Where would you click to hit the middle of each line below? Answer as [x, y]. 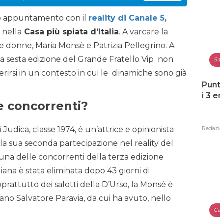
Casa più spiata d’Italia [70, 32]
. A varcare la [143, 32]
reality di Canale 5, [127, 18]
